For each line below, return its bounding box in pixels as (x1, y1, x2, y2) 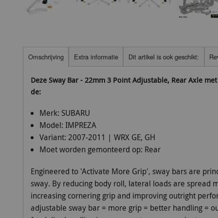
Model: (39, 120, 65, 131)
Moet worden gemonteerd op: (39, 144, 145, 155)
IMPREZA (65, 120, 96, 131)
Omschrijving (28, 52, 64, 61)
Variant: (39, 132, 68, 143)
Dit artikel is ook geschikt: (128, 52, 199, 61)
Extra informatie (73, 52, 118, 61)
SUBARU (61, 108, 90, 119)
